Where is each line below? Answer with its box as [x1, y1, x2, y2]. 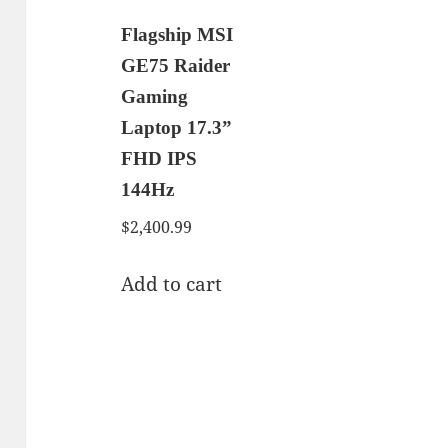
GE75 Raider [121, 54, 231, 76]
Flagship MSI [121, 23, 234, 45]
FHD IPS [121, 147, 198, 169]
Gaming [121, 85, 189, 107]
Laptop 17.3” [121, 116, 233, 138]
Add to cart [121, 270, 223, 297]
